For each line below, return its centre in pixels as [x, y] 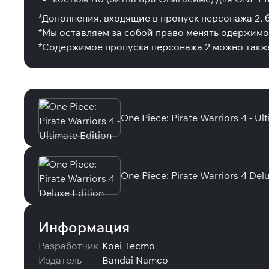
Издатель [60, 260]
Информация [84, 227]
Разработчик [68, 246]
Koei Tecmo [128, 246]
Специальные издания [133, 78]
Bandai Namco [135, 260]
